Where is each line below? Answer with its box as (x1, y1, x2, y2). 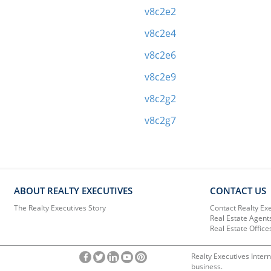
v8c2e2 (144, 4, 176, 18)
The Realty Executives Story (14, 202, 106, 213)
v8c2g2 (144, 91, 176, 105)
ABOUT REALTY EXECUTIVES (14, 184, 133, 197)
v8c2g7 (144, 113, 176, 127)
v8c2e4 (144, 26, 176, 40)
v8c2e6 (144, 48, 176, 62)
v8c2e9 (144, 70, 176, 83)
